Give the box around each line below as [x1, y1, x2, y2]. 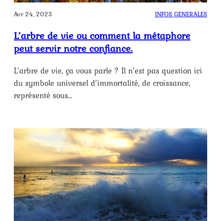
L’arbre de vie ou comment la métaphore [14, 28, 190, 43]
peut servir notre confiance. [14, 41, 133, 56]
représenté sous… [14, 89, 73, 102]
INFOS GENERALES [155, 9, 207, 19]
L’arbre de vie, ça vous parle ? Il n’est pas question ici [14, 65, 202, 77]
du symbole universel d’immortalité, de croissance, [14, 77, 190, 89]
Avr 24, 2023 [14, 9, 52, 19]
